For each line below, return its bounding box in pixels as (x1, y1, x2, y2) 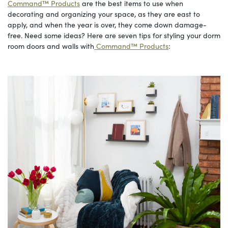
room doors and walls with (8, 40, 94, 51)
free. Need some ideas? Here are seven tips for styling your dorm (8, 30, 220, 40)
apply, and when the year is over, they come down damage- (8, 19, 207, 30)
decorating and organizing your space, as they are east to (8, 8, 200, 19)
